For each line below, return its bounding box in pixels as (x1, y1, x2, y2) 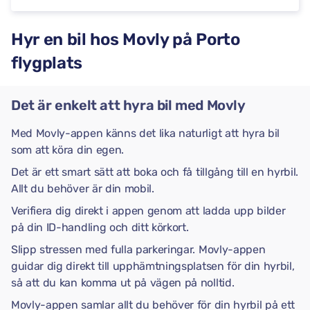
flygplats (11, 53, 83, 73)
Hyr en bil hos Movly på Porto (11, 30, 240, 49)
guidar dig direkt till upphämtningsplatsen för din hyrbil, (11, 259, 295, 273)
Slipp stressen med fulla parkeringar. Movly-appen (11, 243, 266, 256)
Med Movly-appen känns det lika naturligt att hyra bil (11, 127, 280, 140)
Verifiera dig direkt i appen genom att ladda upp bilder (11, 204, 286, 217)
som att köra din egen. (11, 143, 124, 156)
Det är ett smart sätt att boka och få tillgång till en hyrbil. (11, 165, 299, 179)
